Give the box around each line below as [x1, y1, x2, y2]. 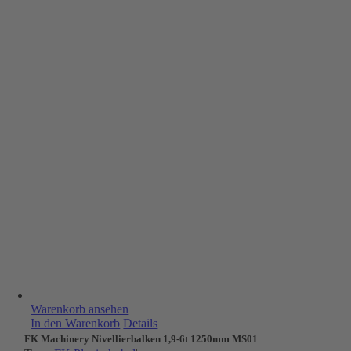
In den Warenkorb [31, 317, 121, 330]
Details [123, 317, 158, 330]
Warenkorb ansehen [31, 302, 129, 316]
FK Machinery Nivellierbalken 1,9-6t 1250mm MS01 [24, 333, 259, 345]
